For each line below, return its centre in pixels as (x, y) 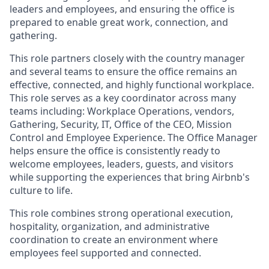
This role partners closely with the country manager (127, 58)
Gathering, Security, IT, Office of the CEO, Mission (121, 124)
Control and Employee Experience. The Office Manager (134, 138)
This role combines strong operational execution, (121, 213)
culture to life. (41, 190)
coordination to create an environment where (114, 240)
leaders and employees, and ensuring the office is (122, 9)
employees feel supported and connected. (105, 253)
